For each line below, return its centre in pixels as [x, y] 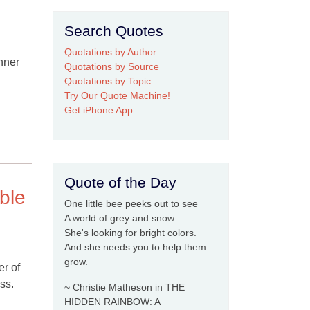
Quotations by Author [110, 52]
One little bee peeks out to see [131, 203]
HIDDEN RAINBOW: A [112, 302]
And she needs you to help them [135, 247]
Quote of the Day [120, 182]
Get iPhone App [99, 110]
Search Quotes [114, 31]
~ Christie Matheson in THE [125, 287]
